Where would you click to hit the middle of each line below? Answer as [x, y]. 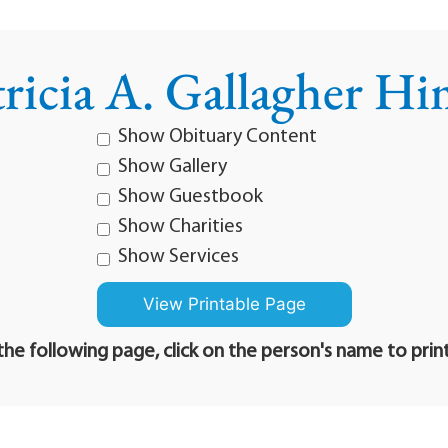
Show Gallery [172, 167]
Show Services [178, 257]
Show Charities [180, 227]
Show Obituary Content [217, 137]
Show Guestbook [190, 197]
